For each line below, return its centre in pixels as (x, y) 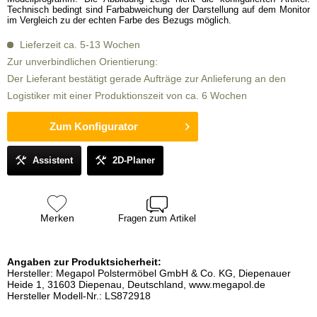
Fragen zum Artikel (157, 218)
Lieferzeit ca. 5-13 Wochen (79, 45)
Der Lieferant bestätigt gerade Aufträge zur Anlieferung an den (146, 79)
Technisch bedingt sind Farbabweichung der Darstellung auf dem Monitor (158, 10)
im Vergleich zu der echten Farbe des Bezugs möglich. (119, 20)
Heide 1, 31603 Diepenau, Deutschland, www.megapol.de (136, 284)
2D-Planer (134, 160)
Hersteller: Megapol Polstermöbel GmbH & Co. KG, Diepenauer (149, 273)
